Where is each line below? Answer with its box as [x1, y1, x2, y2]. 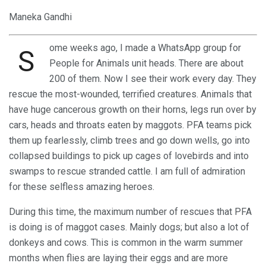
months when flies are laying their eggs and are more [9, 252, 228, 264]
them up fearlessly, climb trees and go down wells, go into [9, 134, 250, 146]
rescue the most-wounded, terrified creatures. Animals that [9, 88, 252, 100]
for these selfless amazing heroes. [9, 180, 154, 192]
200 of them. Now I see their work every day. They [49, 72, 256, 84]
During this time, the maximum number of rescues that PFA [9, 205, 252, 217]
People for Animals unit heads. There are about [49, 57, 243, 69]
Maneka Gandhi [9, 11, 72, 23]
